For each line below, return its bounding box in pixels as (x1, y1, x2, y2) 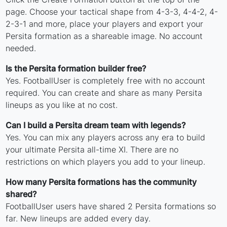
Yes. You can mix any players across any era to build (6, 132, 206, 143)
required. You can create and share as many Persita (6, 88, 203, 98)
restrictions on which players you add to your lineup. (6, 157, 206, 167)
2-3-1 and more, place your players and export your (6, 19, 204, 29)
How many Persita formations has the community (6, 177, 197, 187)
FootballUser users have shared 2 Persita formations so (6, 201, 216, 212)
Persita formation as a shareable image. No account (6, 31, 203, 42)
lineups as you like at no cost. (6, 100, 118, 110)
